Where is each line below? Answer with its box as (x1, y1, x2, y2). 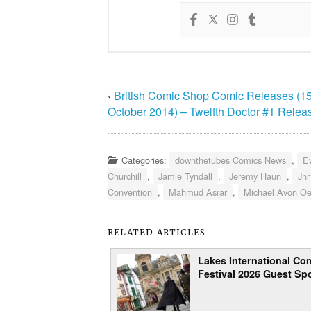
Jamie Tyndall (158, 169, 212, 183)
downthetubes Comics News (175, 153, 286, 167)
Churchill (108, 169, 142, 183)
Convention (108, 185, 152, 199)
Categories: (121, 153, 169, 167)
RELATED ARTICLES (108, 226, 206, 237)
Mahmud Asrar (169, 185, 227, 199)
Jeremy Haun (229, 169, 281, 183)
